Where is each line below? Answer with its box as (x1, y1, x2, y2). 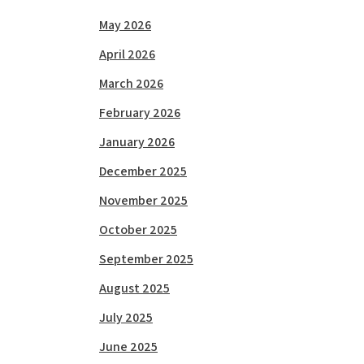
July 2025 (99, 309, 153, 326)
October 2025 (99, 221, 177, 238)
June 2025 (99, 338, 158, 355)
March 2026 (99, 75, 163, 92)
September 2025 (99, 250, 193, 267)
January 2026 (99, 133, 175, 150)
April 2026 (99, 45, 155, 63)
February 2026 (99, 104, 180, 121)
